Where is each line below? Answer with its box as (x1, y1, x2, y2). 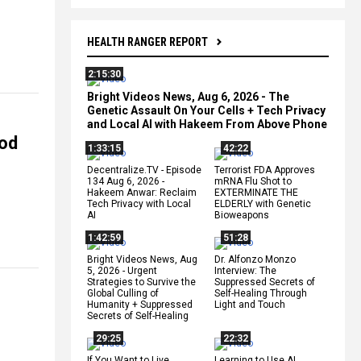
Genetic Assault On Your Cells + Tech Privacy (87, 103, 326, 117)
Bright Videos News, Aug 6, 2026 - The (87, 89, 289, 103)
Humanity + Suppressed (87, 298, 193, 310)
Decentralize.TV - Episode (87, 164, 201, 176)
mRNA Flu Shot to (214, 175, 292, 187)
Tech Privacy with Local (87, 197, 191, 210)
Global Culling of (87, 287, 159, 299)
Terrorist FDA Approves (214, 164, 315, 176)
